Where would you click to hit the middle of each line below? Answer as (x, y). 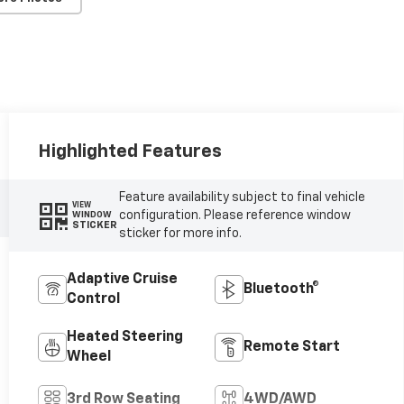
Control (93, 299)
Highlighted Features (129, 151)
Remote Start (292, 347)
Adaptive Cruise (122, 279)
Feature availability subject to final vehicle (242, 197)
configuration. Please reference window (234, 215)
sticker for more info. (180, 233)
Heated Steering (124, 337)
